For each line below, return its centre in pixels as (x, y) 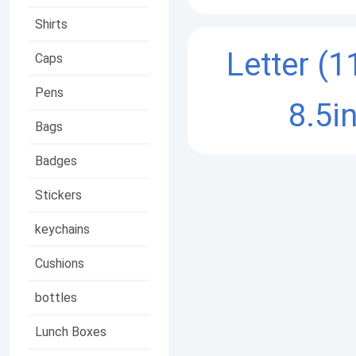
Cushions (60, 263)
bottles (56, 297)
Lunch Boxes (71, 331)
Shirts (51, 24)
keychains (62, 229)
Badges (56, 161)
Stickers (58, 195)
